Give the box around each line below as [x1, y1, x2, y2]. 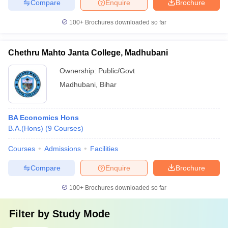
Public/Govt [98, 67, 135, 75]
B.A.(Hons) [8, 124, 43, 132]
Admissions [44, 145, 81, 153]
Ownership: [60, 67, 98, 75]
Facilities [90, 145, 118, 153]
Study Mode [52, 208, 110, 219]
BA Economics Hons [8, 113, 79, 122]
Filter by [9, 208, 52, 219]
